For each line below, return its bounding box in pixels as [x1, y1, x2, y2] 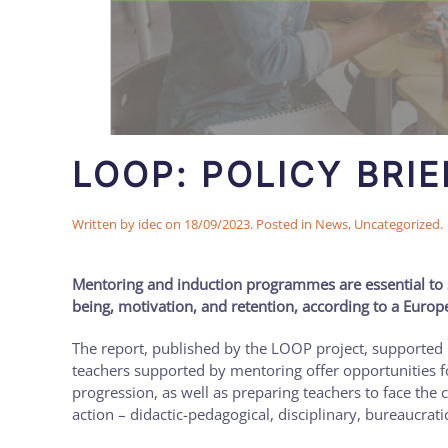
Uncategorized [354, 214, 440, 233]
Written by [72, 214, 138, 233]
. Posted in [250, 214, 315, 233]
